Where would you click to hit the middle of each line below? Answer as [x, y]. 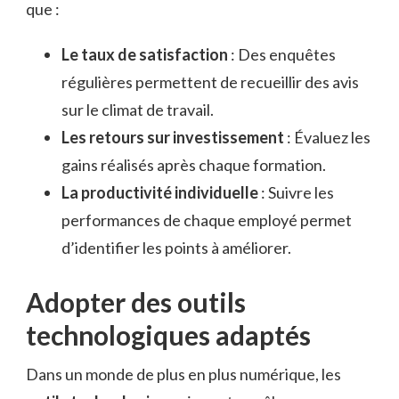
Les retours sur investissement [173, 138]
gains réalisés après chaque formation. [194, 165]
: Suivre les [296, 193]
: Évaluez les [327, 138]
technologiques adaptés [168, 335]
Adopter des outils [136, 302]
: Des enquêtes [282, 55]
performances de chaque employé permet [207, 220]
